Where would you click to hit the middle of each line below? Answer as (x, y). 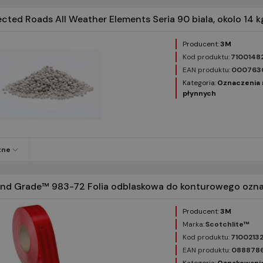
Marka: (194, 225)
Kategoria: (200, 83)
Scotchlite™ (228, 225)
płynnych (200, 94)
